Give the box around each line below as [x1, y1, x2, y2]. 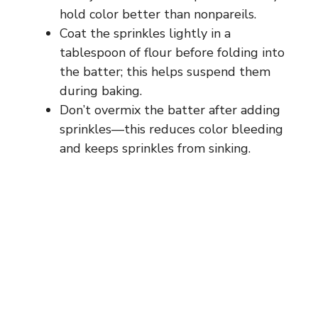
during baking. [60, 82, 142, 99]
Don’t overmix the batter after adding [60, 101, 280, 119]
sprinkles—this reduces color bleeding [60, 120, 283, 138]
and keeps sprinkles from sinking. [60, 139, 251, 157]
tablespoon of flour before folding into [60, 43, 285, 61]
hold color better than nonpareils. [60, 5, 256, 23]
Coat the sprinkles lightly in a [60, 24, 231, 42]
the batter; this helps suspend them [60, 62, 270, 80]
